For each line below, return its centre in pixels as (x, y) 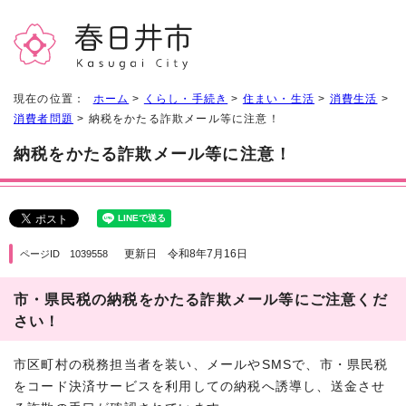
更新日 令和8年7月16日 (186, 253)
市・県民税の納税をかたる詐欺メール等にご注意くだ (201, 299)
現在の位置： (53, 98)
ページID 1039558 (64, 253)
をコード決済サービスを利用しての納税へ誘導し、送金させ (200, 386)
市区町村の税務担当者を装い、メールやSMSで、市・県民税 (201, 364)
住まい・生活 (279, 98)
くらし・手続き (186, 98)
